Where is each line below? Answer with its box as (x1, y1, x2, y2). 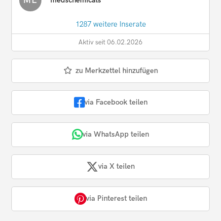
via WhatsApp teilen (82, 130, 149, 139)
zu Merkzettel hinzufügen (75, 66, 158, 75)
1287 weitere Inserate (75, 19, 146, 29)
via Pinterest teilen (85, 194, 147, 203)
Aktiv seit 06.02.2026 (78, 38, 143, 46)
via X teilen (98, 162, 135, 171)
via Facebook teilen (84, 98, 147, 107)
